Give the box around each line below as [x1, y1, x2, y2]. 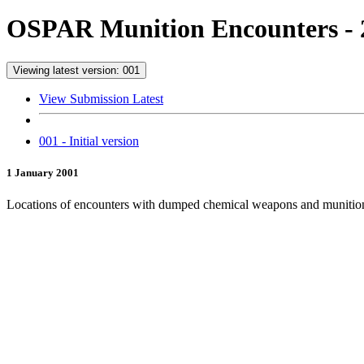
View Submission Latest [39, 91, 163, 106]
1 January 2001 [6, 167, 79, 180]
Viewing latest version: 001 [13, 63, 140, 76]
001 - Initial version [39, 133, 139, 148]
